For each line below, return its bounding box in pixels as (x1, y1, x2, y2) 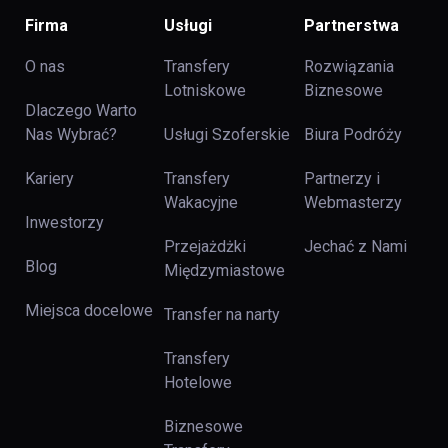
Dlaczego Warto (25, 101, 137, 121)
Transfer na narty (164, 305, 281, 325)
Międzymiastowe (164, 261, 286, 281)
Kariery (25, 169, 74, 189)
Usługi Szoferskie (164, 125, 291, 145)
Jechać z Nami (303, 237, 407, 257)
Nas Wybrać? (25, 125, 117, 145)
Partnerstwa (303, 16, 399, 36)
